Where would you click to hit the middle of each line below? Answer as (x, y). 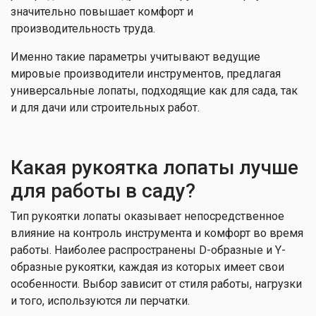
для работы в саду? (103, 191)
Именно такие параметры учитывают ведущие (135, 57)
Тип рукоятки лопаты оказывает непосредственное (147, 216)
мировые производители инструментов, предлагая (146, 74)
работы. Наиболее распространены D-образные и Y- (148, 250)
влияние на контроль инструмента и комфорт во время (157, 233)
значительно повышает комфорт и (102, 12)
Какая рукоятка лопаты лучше (154, 168)
